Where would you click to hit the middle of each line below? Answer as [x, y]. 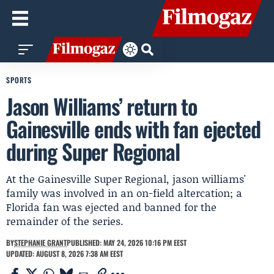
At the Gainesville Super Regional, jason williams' [126, 179]
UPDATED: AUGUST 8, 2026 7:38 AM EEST [65, 254]
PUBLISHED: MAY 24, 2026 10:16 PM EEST [127, 243]
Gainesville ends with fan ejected [133, 128]
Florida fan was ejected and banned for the [111, 207]
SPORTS [19, 80]
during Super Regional [93, 151]
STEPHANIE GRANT [40, 243]
